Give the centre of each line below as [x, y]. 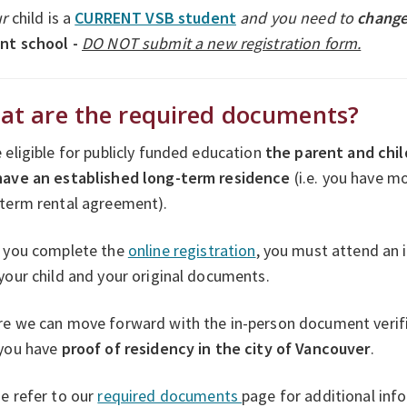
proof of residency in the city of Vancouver [216, 348]
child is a [41, 17]
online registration [192, 250]
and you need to [297, 17]
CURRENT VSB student [155, 17]
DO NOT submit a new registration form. [221, 43]
